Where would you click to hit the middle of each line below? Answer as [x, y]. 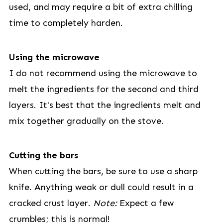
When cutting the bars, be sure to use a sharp [103, 171]
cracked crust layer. [51, 203]
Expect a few [145, 203]
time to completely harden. [66, 23]
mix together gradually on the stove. [86, 121]
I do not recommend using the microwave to [103, 73]
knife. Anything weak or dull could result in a [101, 187]
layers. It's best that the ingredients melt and [105, 105]
